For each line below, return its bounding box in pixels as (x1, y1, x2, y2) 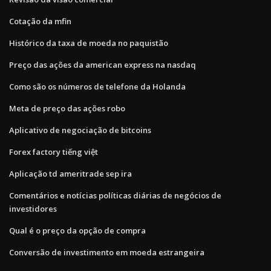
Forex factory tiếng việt (9, 146, 98, 157)
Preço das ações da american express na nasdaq (9, 59, 196, 70)
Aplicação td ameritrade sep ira (9, 168, 132, 179)
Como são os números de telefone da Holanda (9, 80, 186, 92)
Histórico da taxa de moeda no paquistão (9, 37, 168, 48)
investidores (9, 203, 57, 214)
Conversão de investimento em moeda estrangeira (9, 246, 204, 258)
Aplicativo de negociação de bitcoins (9, 124, 151, 135)
